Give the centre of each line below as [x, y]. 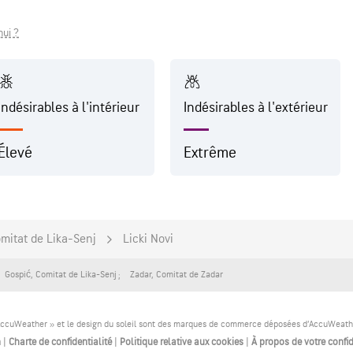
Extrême [210, 153]
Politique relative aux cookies [183, 342]
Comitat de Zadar [190, 275]
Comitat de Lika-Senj [76, 275]
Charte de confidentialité [61, 342]
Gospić [18, 275]
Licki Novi [148, 239]
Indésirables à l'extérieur [256, 108]
